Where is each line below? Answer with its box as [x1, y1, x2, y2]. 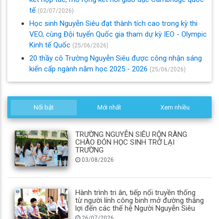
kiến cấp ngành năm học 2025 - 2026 [29, 64, 150, 73]
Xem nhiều [160, 104, 190, 111]
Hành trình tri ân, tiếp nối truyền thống [75, 188, 196, 197]
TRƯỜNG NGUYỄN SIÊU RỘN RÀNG [75, 130, 188, 139]
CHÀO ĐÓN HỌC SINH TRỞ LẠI [75, 138, 175, 147]
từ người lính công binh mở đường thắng [75, 196, 204, 205]
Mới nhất [97, 104, 122, 111]
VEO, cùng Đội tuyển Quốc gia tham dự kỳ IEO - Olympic [29, 29, 207, 39]
